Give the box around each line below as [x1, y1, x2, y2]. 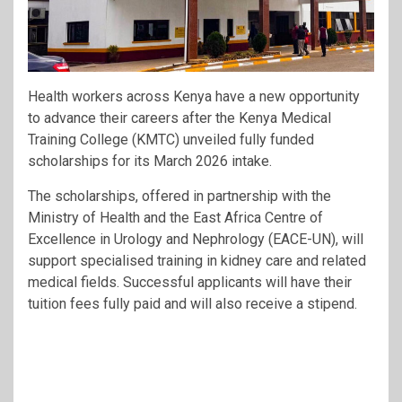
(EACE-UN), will [265, 230, 363, 248]
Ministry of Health [28, 208, 140, 226]
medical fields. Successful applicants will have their [28, 273, 352, 291]
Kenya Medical [239, 109, 331, 127]
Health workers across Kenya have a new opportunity [28, 87, 360, 105]
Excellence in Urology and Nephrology [28, 230, 265, 248]
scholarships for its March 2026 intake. [28, 152, 272, 170]
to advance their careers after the [28, 109, 239, 127]
